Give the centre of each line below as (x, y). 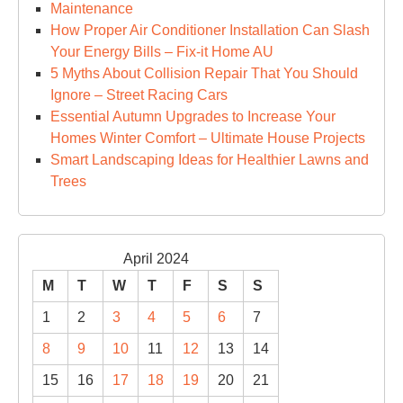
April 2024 (156, 259)
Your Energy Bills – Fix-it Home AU (162, 52)
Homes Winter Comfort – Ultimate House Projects (208, 138)
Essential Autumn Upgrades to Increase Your (193, 116)
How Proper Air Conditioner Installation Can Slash (210, 30)
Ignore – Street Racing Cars (139, 95)
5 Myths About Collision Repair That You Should (204, 73)
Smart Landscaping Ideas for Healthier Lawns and (210, 160)
